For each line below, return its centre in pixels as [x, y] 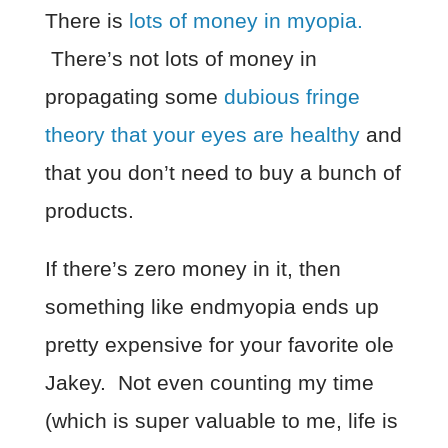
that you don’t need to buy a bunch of [222, 173]
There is [86, 21]
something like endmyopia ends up [211, 307]
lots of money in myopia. [245, 21]
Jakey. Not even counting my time [209, 383]
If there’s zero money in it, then [192, 269]
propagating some [134, 97]
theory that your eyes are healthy [202, 135]
